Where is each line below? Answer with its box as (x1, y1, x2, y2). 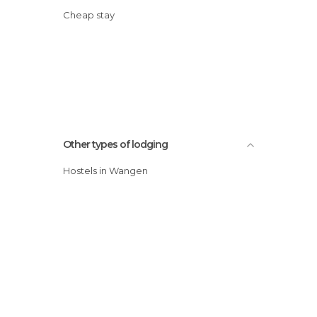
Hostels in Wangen (70, 164, 148, 176)
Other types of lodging (63, 137, 168, 151)
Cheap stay (70, 8, 115, 21)
